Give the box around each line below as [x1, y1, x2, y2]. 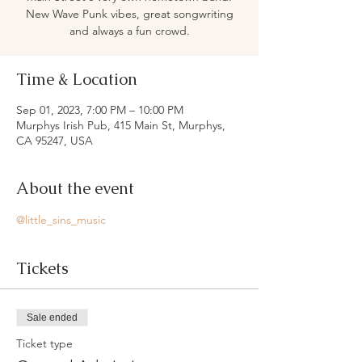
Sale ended [27, 311, 78, 323]
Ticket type [16, 335, 73, 351]
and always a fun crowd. [69, 23, 190, 38]
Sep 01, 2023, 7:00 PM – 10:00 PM [16, 102, 183, 117]
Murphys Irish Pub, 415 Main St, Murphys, [16, 117, 225, 133]
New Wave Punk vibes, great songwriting [25, 6, 234, 21]
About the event [16, 177, 134, 199]
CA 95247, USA [16, 133, 93, 148]
